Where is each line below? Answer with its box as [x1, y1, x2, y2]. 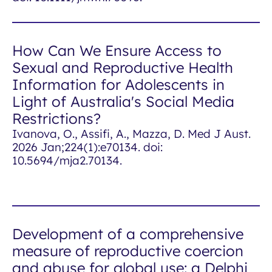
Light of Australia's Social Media [12, 92, 234, 110]
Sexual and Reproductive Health [12, 58, 233, 76]
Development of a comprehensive [12, 225, 243, 243]
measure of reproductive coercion [12, 242, 243, 260]
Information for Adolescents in [12, 75, 225, 93]
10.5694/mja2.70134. [12, 153, 122, 168]
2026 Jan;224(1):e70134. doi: [12, 140, 163, 154]
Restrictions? [12, 109, 101, 127]
